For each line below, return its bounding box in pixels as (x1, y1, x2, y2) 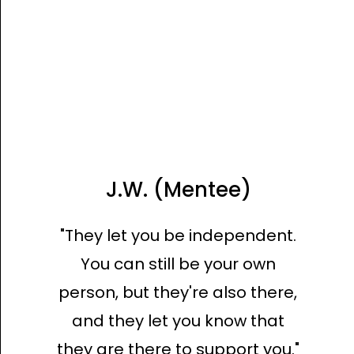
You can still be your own (80, 253, 276, 275)
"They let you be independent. (59, 224, 296, 247)
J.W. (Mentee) (105, 175, 251, 204)
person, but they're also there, (58, 281, 298, 303)
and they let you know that (71, 310, 284, 332)
